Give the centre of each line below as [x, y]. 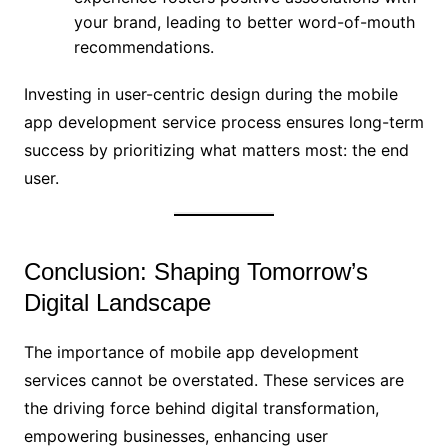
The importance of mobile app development [191, 352]
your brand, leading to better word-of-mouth [244, 22]
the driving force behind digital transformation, [201, 408]
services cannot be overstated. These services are [213, 380]
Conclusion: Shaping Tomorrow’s [195, 272]
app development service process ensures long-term [223, 122]
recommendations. [143, 47]
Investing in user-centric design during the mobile [210, 94]
